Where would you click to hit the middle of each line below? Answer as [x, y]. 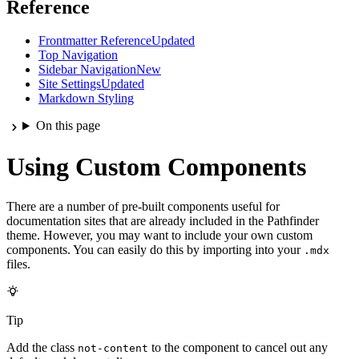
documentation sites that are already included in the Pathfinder [163, 220]
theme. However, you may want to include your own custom [159, 235]
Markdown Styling [86, 99]
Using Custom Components [156, 167]
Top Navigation [78, 55]
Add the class [42, 347]
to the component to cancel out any [238, 347]
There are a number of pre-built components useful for [143, 206]
